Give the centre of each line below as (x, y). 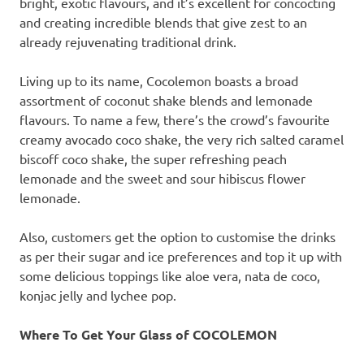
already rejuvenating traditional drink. (128, 42)
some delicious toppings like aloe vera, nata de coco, (170, 276)
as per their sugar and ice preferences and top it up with (181, 256)
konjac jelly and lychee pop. (98, 295)
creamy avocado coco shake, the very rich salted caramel (182, 139)
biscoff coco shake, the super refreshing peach (153, 159)
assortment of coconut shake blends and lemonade (166, 100)
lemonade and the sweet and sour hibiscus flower (162, 178)
